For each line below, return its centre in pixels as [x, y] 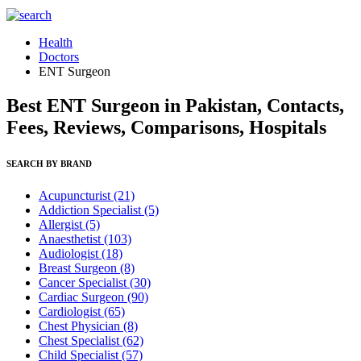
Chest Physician [81, 326]
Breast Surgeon [79, 268]
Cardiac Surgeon [83, 297]
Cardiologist [71, 311]
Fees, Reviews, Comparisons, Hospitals [166, 127]
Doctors [59, 57]
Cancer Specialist [84, 282]
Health [56, 42]
